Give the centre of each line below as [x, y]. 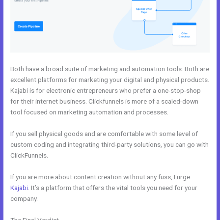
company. [24, 199]
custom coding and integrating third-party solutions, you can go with [110, 145]
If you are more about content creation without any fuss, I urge [100, 177]
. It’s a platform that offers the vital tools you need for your [113, 188]
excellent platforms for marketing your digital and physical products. [110, 80]
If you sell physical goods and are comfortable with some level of [104, 134]
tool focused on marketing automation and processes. [90, 112]
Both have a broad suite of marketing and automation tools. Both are [110, 69]
